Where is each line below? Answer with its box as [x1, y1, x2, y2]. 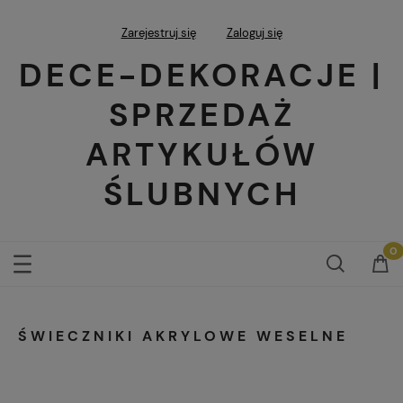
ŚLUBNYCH [103, 172, 300, 215]
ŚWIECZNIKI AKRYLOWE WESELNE [18, 326, 348, 345]
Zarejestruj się [121, 24, 196, 40]
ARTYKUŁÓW [85, 132, 318, 175]
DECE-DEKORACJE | [19, 53, 384, 96]
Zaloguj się [226, 24, 282, 40]
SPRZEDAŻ [108, 93, 295, 136]
